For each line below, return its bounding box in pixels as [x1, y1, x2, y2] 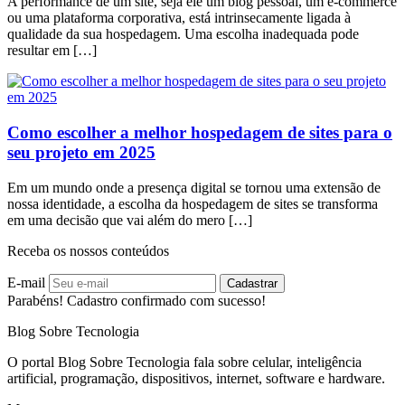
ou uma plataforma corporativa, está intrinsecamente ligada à [7, 10, 351, 26]
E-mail [7, 274, 45, 290]
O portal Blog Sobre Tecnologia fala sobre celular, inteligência [7, 353, 362, 370]
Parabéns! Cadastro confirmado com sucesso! [7, 292, 266, 308]
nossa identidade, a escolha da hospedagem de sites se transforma [7, 195, 378, 212]
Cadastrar [227, 276, 278, 290]
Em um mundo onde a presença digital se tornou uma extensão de [7, 179, 381, 195]
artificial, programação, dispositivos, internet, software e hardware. [7, 370, 385, 386]
